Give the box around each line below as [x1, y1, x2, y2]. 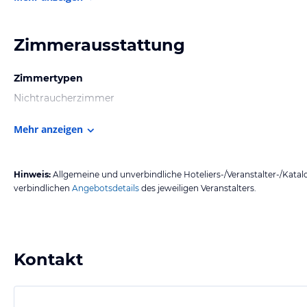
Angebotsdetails [72, 182, 139, 193]
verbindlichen [14, 182, 70, 193]
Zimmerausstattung [14, 34, 185, 55]
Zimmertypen [14, 71, 83, 84]
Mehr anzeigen [14, 122, 83, 136]
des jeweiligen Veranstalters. [139, 182, 256, 193]
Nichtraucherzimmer [14, 91, 114, 104]
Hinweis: [14, 169, 51, 180]
